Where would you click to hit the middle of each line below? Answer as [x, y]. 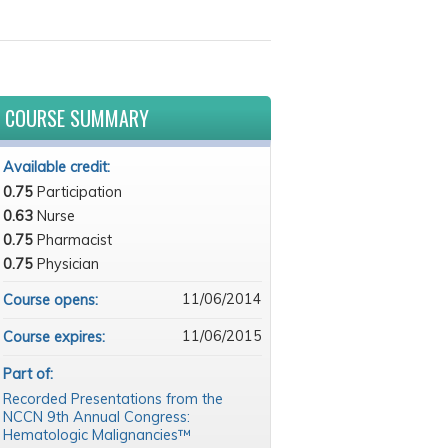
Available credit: [58, 167]
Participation [79, 192]
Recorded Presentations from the [112, 399]
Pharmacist [74, 240]
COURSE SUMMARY [76, 118]
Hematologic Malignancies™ [96, 435]
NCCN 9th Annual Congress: [96, 417]
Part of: [29, 374]
